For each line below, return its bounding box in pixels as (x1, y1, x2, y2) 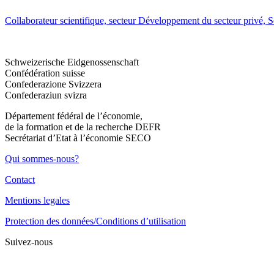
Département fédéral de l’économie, (5, 111, 143, 122)
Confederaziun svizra (5, 90, 87, 101)
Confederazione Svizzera (5, 79, 102, 90)
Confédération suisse (5, 68, 85, 79)
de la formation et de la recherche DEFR (5, 122, 161, 133)
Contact (5, 174, 35, 185)
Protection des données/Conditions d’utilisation (5, 216, 186, 227)
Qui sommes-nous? (5, 154, 79, 165)
